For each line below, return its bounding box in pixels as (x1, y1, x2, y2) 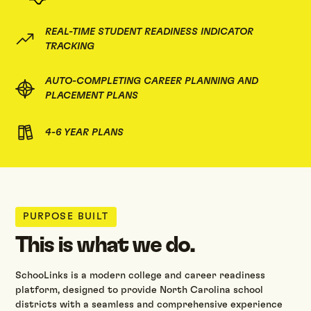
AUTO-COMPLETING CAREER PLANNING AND (45, 76, 259, 86)
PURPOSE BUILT (23, 212, 109, 222)
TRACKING (45, 41, 95, 51)
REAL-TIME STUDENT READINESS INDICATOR (45, 26, 254, 37)
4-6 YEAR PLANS (45, 127, 124, 137)
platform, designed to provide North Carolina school (15, 285, 264, 296)
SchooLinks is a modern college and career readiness (15, 271, 266, 281)
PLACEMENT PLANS (45, 90, 139, 101)
